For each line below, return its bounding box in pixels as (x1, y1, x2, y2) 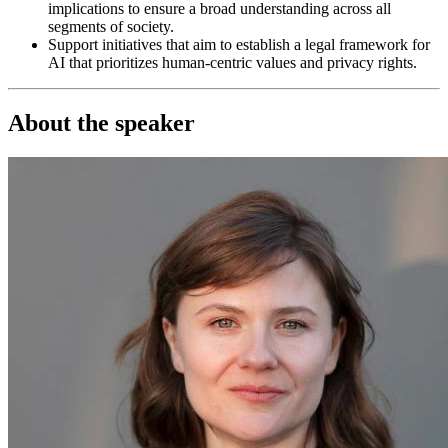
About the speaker (8, 109, 201, 136)
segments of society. (48, 17, 174, 35)
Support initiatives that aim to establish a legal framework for (48, 35, 430, 53)
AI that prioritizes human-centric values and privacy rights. (48, 53, 417, 71)
